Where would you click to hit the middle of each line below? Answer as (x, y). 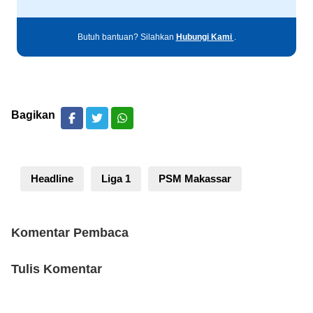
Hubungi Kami (205, 37)
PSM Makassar (195, 179)
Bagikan (33, 115)
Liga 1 (116, 179)
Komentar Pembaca (70, 233)
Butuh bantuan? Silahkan (126, 37)
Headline (52, 179)
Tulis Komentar (57, 269)
